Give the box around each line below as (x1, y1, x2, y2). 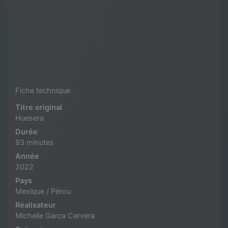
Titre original (15, 102, 62, 112)
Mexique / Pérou (15, 186, 71, 196)
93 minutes (15, 137, 54, 147)
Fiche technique (15, 85, 70, 95)
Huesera (15, 113, 44, 123)
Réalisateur (15, 200, 56, 210)
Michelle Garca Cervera (15, 211, 95, 220)
